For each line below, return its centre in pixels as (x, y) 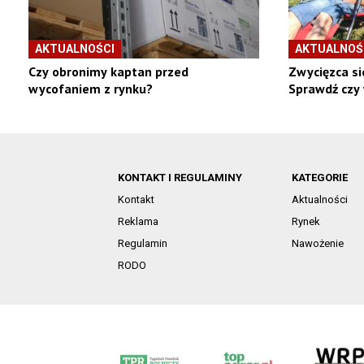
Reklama (138, 222)
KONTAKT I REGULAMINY (180, 178)
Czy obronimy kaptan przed (108, 72)
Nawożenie (317, 244)
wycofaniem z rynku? (90, 89)
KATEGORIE (319, 178)
